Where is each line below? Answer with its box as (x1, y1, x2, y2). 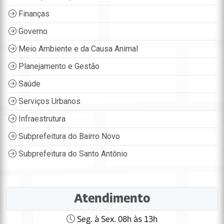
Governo (16, 26, 47, 36)
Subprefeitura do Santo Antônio (16, 149, 127, 159)
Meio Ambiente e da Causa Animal (16, 44, 138, 54)
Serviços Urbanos (16, 96, 80, 106)
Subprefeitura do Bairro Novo (16, 131, 120, 141)
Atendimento (73, 190, 150, 208)
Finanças (16, 9, 49, 19)
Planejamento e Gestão (16, 61, 99, 71)
